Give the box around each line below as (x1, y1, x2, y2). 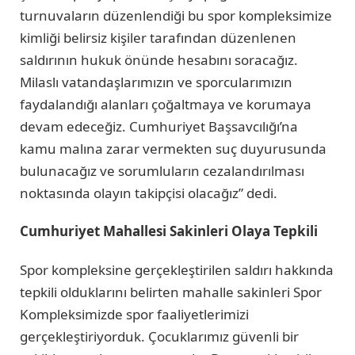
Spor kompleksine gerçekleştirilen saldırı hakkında (20, 260, 334, 279)
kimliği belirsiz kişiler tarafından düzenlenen (20, 28, 296, 47)
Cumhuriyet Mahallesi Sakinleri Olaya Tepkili (20, 222, 318, 241)
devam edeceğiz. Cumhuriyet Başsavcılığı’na (20, 116, 298, 136)
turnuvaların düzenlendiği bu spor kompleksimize (20, 6, 332, 25)
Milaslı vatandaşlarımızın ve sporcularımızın (20, 72, 292, 91)
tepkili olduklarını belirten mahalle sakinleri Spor (20, 282, 322, 301)
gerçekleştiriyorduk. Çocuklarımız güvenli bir (20, 326, 299, 345)
